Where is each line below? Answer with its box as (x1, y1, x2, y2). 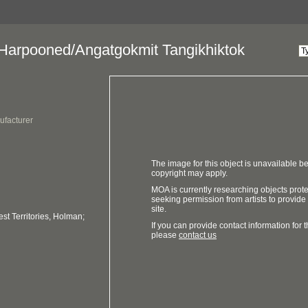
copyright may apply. (151, 168, 228, 178)
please (151, 230, 179, 240)
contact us (179, 230, 217, 240)
